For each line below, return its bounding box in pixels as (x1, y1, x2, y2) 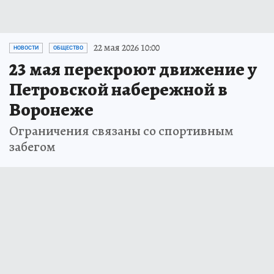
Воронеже (9, 97, 94, 122)
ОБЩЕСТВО (53, 45, 83, 51)
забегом (9, 138, 56, 157)
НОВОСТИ (13, 45, 39, 51)
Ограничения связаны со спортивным (9, 122, 234, 141)
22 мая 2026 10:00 (94, 41, 160, 55)
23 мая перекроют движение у (9, 57, 257, 82)
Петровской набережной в (9, 77, 228, 102)
